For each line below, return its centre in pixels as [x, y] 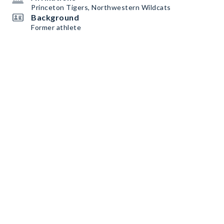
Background [55, 17]
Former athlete [56, 27]
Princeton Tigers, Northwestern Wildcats [101, 7]
